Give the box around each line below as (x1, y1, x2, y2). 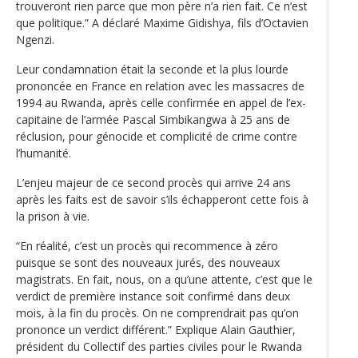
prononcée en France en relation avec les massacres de (16, 78, 304, 93)
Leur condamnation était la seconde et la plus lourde (16, 61, 288, 77)
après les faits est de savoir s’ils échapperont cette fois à (16, 191, 308, 207)
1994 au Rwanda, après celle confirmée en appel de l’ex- (16, 94, 306, 110)
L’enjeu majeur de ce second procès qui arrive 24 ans (16, 174, 291, 190)
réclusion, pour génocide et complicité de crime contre (16, 128, 297, 144)
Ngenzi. (16, 31, 54, 47)
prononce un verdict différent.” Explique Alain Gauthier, (16, 321, 296, 337)
